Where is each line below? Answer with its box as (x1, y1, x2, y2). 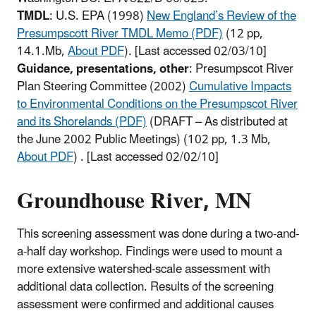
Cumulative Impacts (189, 73, 291, 99)
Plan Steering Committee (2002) (17, 73, 189, 99)
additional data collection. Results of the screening (17, 274, 274, 300)
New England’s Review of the (147, 3, 296, 29)
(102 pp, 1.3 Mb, (183, 126, 271, 152)
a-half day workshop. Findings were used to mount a (17, 238, 282, 265)
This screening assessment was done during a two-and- (17, 221, 299, 247)
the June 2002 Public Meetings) (17, 126, 183, 152)
